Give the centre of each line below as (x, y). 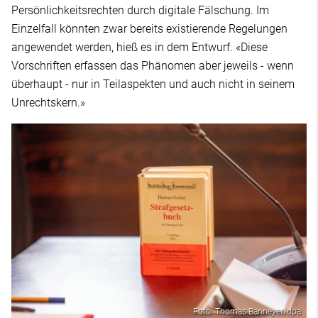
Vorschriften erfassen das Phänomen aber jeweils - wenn (153, 65)
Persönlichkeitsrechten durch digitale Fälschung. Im (140, 10)
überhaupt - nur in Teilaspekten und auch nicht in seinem (153, 84)
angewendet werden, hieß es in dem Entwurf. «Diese (139, 47)
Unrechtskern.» (50, 102)
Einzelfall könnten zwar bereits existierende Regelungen (149, 28)
